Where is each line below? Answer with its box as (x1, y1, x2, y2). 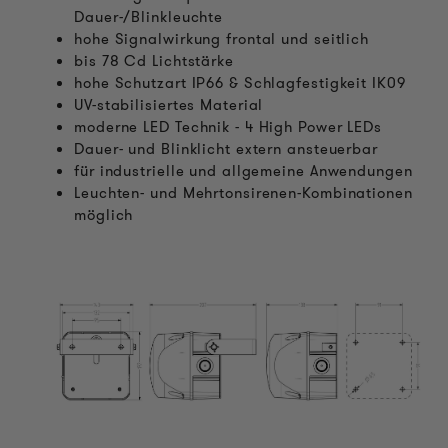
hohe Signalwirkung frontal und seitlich (74, 28, 370, 50)
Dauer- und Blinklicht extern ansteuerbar (74, 138, 378, 160)
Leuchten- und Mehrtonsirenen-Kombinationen (74, 182, 413, 204)
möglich (74, 204, 134, 226)
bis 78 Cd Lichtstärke (74, 50, 234, 72)
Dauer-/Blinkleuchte (74, 6, 224, 28)
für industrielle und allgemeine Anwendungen (74, 160, 413, 182)
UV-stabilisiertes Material (74, 94, 264, 116)
